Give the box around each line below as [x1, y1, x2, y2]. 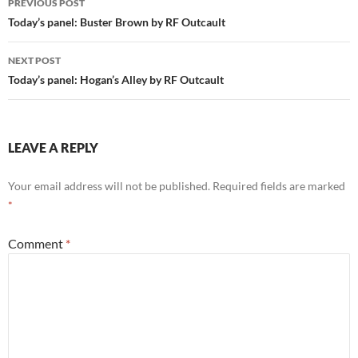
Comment [8, 235, 66, 251]
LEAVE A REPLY [8, 139, 98, 155]
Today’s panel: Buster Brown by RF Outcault [8, 14, 225, 29]
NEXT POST [8, 54, 61, 66]
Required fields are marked [213, 178, 345, 193]
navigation [7, 11, 106, 38]
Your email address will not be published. [8, 178, 210, 193]
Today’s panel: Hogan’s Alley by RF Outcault [8, 72, 224, 86]
